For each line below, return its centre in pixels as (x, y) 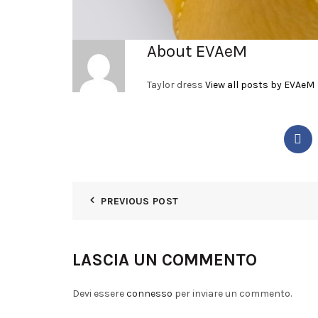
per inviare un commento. (232, 294)
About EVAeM (197, 51)
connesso (149, 294)
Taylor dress (176, 85)
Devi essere (99, 294)
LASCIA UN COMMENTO (165, 260)
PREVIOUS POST (140, 202)
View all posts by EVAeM (260, 85)
